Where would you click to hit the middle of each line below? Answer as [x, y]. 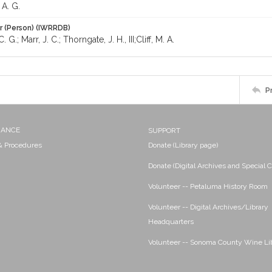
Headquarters [171, 222]
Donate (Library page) [183, 145]
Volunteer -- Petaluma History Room [208, 186]
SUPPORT [164, 131]
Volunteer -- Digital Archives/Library [208, 207]
